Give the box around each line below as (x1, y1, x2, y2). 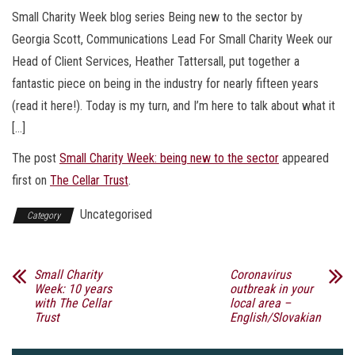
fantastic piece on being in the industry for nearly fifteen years (12, 76, 319, 92)
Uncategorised (80, 207, 152, 223)
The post (12, 151, 59, 166)
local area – (230, 296, 291, 311)
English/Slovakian (230, 310, 321, 326)
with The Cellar (34, 296, 111, 311)
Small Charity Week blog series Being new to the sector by (12, 10, 303, 25)
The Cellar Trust (50, 173, 128, 189)
